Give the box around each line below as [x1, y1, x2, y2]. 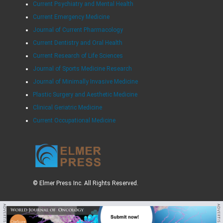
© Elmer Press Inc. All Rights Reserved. [32, 180, 138, 187]
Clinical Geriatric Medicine [32, 104, 102, 111]
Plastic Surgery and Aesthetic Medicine [32, 91, 137, 99]
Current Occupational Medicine [32, 117, 115, 124]
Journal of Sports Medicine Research [32, 65, 132, 73]
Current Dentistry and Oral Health [32, 39, 122, 47]
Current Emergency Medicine [32, 13, 110, 21]
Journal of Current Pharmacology [32, 26, 123, 34]
